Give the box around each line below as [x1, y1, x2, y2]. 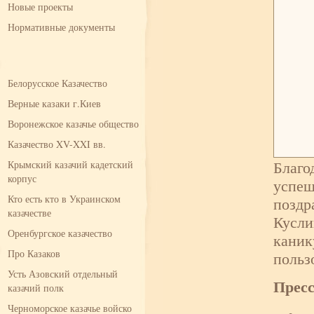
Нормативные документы [8, 20, 115, 34]
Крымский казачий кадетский [8, 158, 133, 171]
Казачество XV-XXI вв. [8, 137, 106, 151]
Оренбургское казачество [8, 226, 112, 240]
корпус [8, 172, 36, 185]
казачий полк [8, 281, 64, 294]
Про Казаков [8, 247, 60, 260]
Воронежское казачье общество [8, 117, 139, 130]
